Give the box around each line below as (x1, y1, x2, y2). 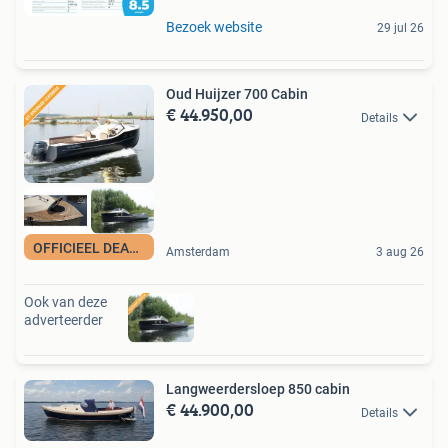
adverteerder (24, 312, 103, 329)
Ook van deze (24, 294, 107, 311)
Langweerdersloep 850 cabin (166, 381, 350, 398)
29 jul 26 (377, 21, 424, 36)
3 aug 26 (376, 245, 424, 260)
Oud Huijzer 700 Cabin (166, 86, 308, 103)
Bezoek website (166, 19, 262, 36)
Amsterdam (166, 245, 230, 260)
